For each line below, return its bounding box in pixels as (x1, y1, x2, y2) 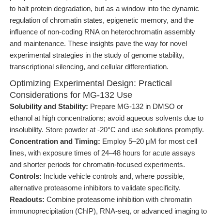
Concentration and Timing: (10, 137, 100, 145)
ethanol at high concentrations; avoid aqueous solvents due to (10, 114, 203, 122)
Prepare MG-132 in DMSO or (88, 102, 183, 110)
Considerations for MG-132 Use (10, 90, 132, 100)
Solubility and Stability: (10, 102, 88, 110)
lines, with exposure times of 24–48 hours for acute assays (10, 149, 195, 157)
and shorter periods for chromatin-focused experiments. (10, 160, 185, 169)
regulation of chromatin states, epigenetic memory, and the (10, 16, 194, 24)
